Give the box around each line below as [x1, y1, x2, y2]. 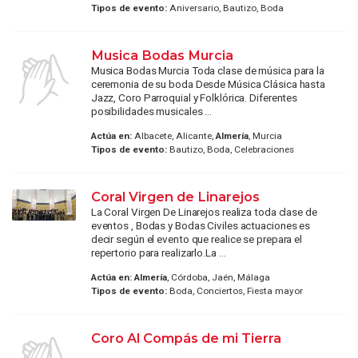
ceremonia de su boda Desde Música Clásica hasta [90, 77, 326, 90]
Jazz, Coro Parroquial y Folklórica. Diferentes [90, 90, 298, 104]
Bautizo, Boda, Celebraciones [166, 143, 294, 155]
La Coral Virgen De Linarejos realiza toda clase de [90, 205, 317, 218]
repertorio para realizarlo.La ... [90, 245, 226, 259]
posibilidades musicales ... [90, 104, 213, 117]
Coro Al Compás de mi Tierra [90, 330, 281, 347]
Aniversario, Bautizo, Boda [166, 2, 284, 14]
